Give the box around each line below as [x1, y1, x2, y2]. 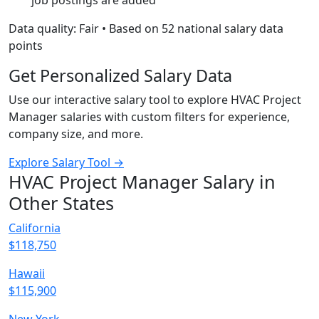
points [9, 38, 43, 53]
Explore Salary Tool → [9, 155, 124, 170]
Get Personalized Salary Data [9, 64, 232, 87]
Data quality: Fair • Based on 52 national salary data [9, 21, 283, 36]
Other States [9, 191, 114, 215]
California [9, 220, 61, 236]
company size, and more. [9, 126, 143, 142]
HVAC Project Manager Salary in [9, 169, 276, 194]
